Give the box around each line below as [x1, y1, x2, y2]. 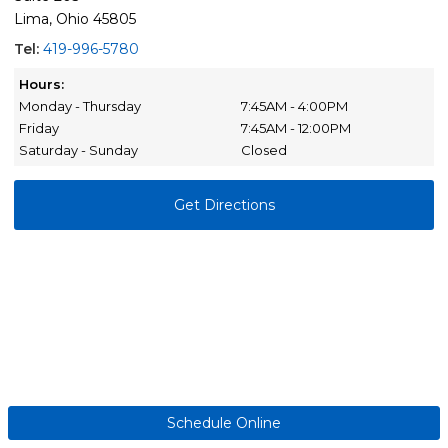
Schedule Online [167, 413, 281, 432]
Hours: [19, 76, 64, 93]
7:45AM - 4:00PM [240, 98, 348, 115]
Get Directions [173, 195, 275, 214]
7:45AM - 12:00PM [240, 120, 351, 137]
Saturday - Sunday [19, 142, 138, 159]
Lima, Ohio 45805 [14, 10, 136, 29]
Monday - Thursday [19, 98, 141, 115]
